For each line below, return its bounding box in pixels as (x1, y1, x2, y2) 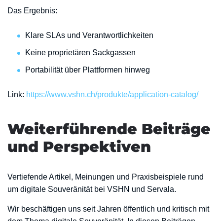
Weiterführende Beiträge (7, 120, 211, 138)
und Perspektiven (7, 138, 151, 156)
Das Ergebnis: (7, 6, 57, 15)
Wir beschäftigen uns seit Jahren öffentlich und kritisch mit (7, 205, 209, 213)
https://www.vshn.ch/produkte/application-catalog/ (26, 90, 198, 99)
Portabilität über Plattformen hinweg (25, 66, 150, 74)
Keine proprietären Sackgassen (25, 48, 136, 57)
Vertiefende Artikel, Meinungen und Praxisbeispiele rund (7, 173, 204, 181)
